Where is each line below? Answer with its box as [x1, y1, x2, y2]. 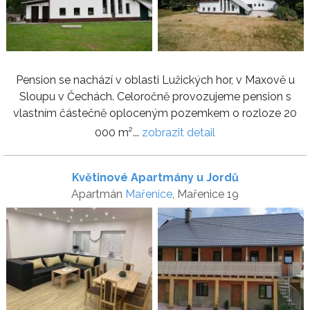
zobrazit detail [142, 126, 215, 140]
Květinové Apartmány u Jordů [71, 171, 239, 185]
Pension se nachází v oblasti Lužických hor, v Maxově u [15, 73, 295, 87]
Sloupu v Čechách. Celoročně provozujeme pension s [19, 90, 291, 104]
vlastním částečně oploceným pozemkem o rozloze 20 [13, 107, 297, 120]
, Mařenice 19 [172, 188, 239, 201]
